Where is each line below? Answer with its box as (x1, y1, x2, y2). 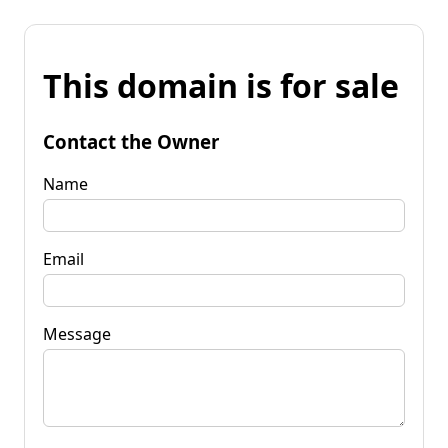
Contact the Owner (43, 128, 219, 154)
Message (43, 322, 111, 345)
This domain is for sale (43, 64, 399, 108)
